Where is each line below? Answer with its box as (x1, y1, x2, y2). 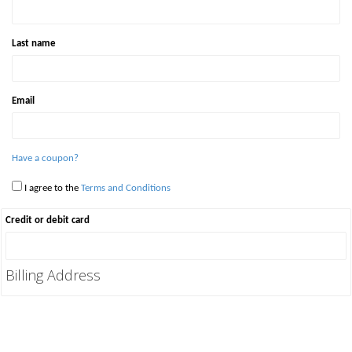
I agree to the (22, 183, 81, 193)
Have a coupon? (12, 153, 79, 163)
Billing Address (5, 266, 101, 285)
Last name (12, 38, 56, 49)
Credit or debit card (5, 215, 90, 225)
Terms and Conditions (81, 183, 170, 193)
